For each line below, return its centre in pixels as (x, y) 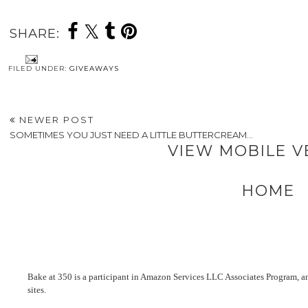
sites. (37, 289)
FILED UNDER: (38, 69)
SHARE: (34, 33)
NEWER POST (55, 120)
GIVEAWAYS (94, 69)
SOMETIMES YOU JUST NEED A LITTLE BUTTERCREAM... (131, 135)
